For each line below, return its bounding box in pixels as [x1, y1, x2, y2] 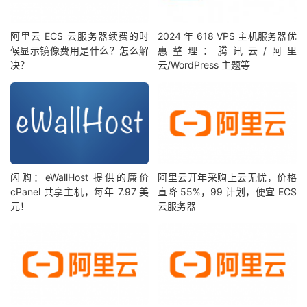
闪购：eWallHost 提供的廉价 [10, 171, 149, 183]
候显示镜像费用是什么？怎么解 [10, 45, 149, 57]
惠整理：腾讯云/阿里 [158, 45, 297, 57]
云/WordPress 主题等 [158, 59, 251, 71]
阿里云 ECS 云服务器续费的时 [10, 30, 149, 42]
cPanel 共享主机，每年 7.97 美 [10, 185, 149, 197]
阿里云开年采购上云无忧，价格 [158, 171, 297, 183]
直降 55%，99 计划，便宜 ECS [158, 185, 297, 197]
